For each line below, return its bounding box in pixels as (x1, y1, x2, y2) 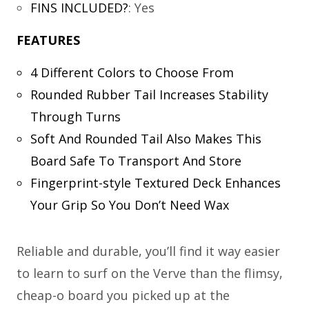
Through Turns (30, 108, 121, 126)
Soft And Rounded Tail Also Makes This (30, 130, 261, 148)
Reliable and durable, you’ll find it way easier (17, 243, 280, 260)
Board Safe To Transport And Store (30, 152, 241, 170)
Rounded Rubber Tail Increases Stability (30, 86, 268, 103)
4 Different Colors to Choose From (30, 64, 234, 81)
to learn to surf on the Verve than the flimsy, (17, 265, 283, 282)
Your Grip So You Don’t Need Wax (30, 197, 229, 214)
